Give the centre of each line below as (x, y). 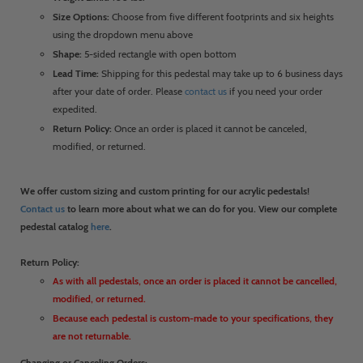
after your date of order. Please (119, 91)
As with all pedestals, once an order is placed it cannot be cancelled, (195, 280)
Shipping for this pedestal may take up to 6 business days (221, 73)
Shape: (67, 53)
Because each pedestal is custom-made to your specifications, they (193, 318)
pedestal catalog (56, 226)
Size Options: (81, 16)
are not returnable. (92, 335)
